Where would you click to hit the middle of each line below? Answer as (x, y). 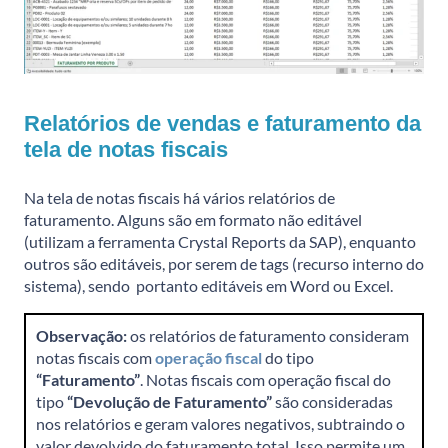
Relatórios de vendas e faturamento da (222, 124)
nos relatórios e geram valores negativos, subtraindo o (220, 424)
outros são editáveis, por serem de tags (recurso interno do (224, 264)
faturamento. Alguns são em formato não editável (193, 220)
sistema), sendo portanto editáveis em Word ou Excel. (208, 286)
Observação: (81, 336)
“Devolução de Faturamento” (169, 402)
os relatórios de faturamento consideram (268, 336)
